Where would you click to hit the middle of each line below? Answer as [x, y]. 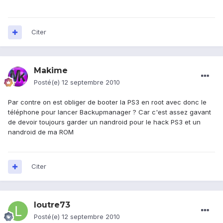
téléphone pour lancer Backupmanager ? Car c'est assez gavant [110, 112]
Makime [51, 71]
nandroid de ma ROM [41, 132]
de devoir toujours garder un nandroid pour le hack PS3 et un [104, 122]
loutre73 [52, 205]
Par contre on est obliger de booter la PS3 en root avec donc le [107, 102]
